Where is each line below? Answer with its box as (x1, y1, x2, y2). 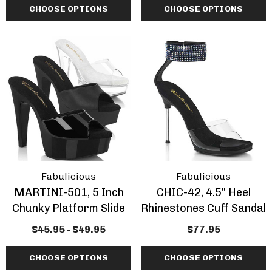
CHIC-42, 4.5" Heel (156, 186, 251, 199)
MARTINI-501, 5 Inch (13, 186, 124, 199)
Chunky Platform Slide (12, 202, 125, 215)
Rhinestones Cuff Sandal (141, 202, 266, 215)
